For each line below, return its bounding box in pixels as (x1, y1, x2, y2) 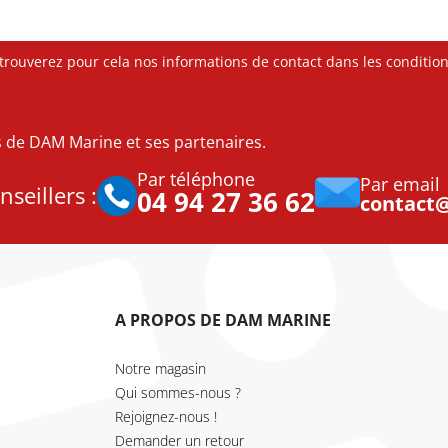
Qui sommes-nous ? (115, 383, 242, 403)
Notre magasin (115, 359, 207, 379)
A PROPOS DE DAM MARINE (115, 309, 332, 332)
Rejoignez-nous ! (115, 407, 218, 427)
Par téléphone (136, 167, 255, 192)
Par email (359, 172, 440, 197)
